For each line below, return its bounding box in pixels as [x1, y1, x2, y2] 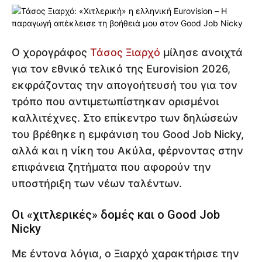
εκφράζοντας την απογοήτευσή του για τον [12, 78, 237, 91]
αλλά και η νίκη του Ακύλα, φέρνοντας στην [12, 144, 243, 157]
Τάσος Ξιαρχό [90, 46, 160, 58]
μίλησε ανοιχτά [160, 46, 243, 58]
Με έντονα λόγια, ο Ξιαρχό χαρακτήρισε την [12, 247, 239, 260]
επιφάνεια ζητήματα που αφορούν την [12, 160, 211, 173]
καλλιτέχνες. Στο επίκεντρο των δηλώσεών [12, 111, 238, 124]
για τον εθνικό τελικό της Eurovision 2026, [12, 62, 230, 75]
